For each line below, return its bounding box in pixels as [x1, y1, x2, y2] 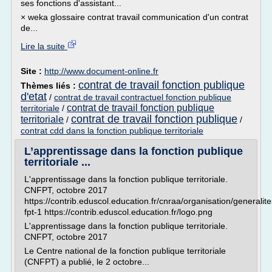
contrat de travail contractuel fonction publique [54, 92, 231, 102]
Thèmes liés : [21, 81, 78, 90]
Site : [21, 66, 44, 76]
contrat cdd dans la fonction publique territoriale [21, 126, 203, 135]
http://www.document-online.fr [44, 66, 158, 76]
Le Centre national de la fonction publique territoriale [24, 246, 226, 256]
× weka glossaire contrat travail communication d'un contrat [21, 12, 248, 22]
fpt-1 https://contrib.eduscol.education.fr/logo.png [24, 207, 212, 217]
